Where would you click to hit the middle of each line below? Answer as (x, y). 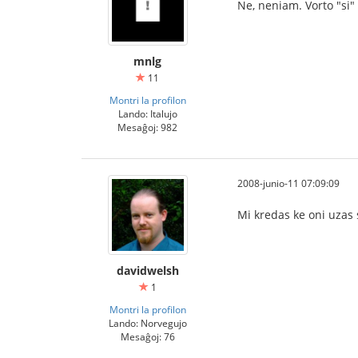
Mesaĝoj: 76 (147, 337)
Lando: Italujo (147, 114)
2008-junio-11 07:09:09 (288, 183)
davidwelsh (147, 271)
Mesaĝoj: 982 (147, 127)
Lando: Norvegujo (147, 323)
